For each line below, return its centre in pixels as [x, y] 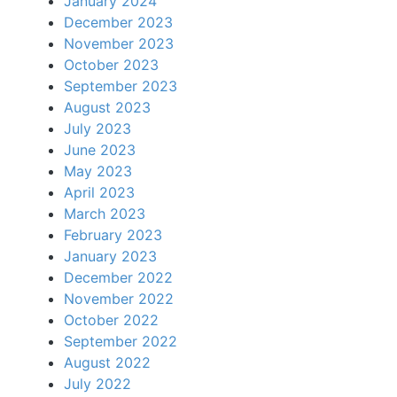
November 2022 [119, 299]
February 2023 [113, 235]
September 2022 [121, 341]
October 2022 [111, 320]
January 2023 [110, 256]
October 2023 [111, 65]
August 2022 [107, 362]
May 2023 [98, 171]
